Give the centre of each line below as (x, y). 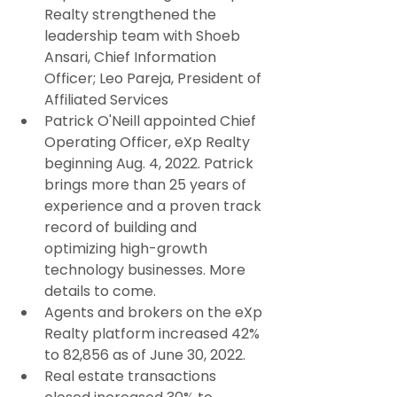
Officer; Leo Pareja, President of (155, 79)
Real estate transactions (132, 377)
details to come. (100, 292)
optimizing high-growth (128, 249)
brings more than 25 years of (147, 185)
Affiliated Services (106, 100)
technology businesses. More (147, 270)
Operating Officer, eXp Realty (149, 143)
